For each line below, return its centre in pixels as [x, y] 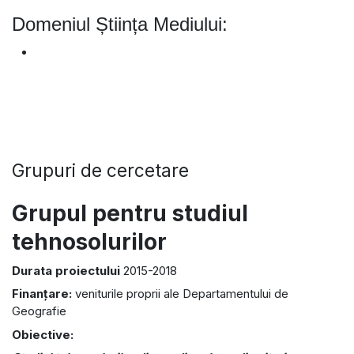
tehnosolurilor [89, 242]
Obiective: [43, 334]
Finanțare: [43, 294]
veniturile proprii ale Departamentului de [182, 294]
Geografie [39, 311]
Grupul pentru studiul [130, 214]
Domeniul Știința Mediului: [120, 24]
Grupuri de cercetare [100, 170]
